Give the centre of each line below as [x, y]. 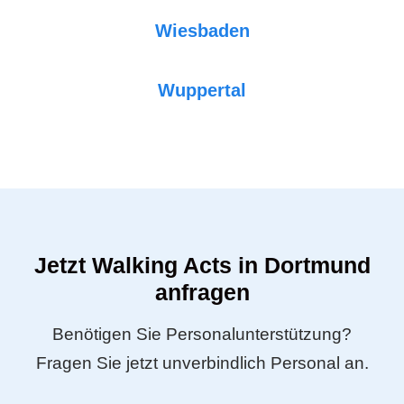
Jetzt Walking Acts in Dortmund [202, 265]
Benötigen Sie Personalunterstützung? [202, 334]
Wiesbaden [202, 30]
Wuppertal [202, 90]
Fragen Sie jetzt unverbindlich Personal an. [202, 363]
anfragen [202, 292]
